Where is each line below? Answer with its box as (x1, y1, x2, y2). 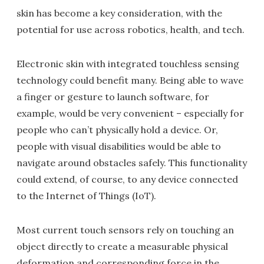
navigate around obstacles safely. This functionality (16, 157, 247, 169)
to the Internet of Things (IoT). (16, 190, 156, 202)
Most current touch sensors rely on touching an (16, 224, 234, 236)
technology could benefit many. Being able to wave (16, 74, 243, 86)
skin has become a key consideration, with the (16, 7, 222, 19)
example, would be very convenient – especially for (16, 107, 244, 119)
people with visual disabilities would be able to (16, 140, 221, 152)
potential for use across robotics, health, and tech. (16, 24, 245, 35)
